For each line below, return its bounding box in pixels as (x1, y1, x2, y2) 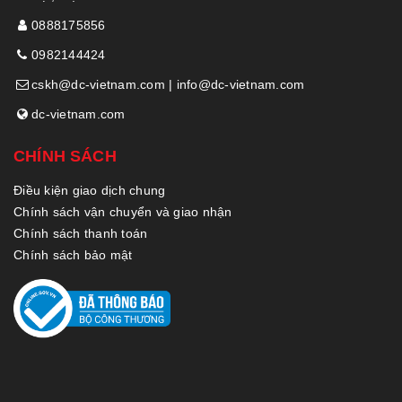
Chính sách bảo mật (13, 247, 133, 262)
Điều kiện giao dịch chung (13, 182, 166, 197)
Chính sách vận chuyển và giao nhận (13, 204, 232, 219)
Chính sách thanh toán (13, 225, 148, 240)
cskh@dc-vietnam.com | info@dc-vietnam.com (31, 76, 305, 92)
